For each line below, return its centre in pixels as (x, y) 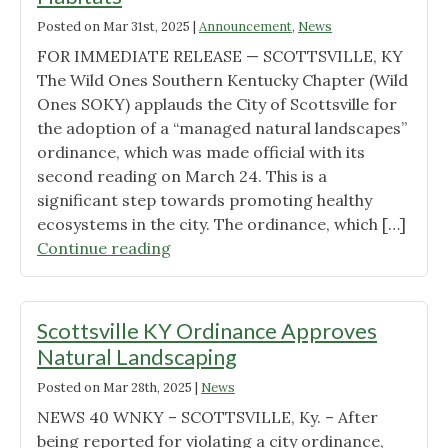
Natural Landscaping (137, 357)
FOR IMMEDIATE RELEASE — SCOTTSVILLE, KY (220, 56)
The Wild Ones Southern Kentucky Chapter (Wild (222, 80)
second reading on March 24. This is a (182, 176)
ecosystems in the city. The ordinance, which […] (221, 224)
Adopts (197, 271)
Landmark (209, 295)
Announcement (245, 27)
